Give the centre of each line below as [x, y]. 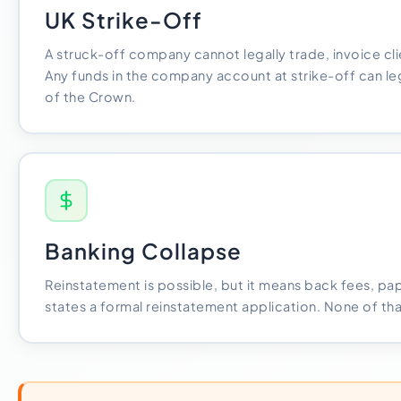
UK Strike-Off [124, 20]
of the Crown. [90, 97]
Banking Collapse [143, 251]
